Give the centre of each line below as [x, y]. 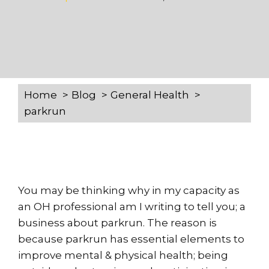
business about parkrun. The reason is [117, 222]
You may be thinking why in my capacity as [129, 190]
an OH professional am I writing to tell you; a [132, 206]
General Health [150, 95]
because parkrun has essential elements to [131, 239]
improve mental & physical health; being [123, 255]
